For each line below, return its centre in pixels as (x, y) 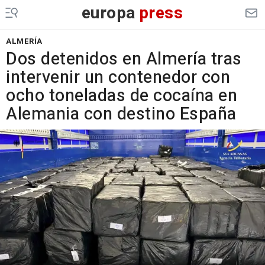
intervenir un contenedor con (118, 77)
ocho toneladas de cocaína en (122, 96)
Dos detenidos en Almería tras (124, 59)
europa (109, 13)
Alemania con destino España (121, 114)
